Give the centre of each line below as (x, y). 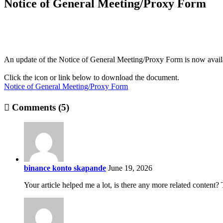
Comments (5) (39, 107)
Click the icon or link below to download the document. (92, 77)
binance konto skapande (65, 168)
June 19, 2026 (130, 168)
